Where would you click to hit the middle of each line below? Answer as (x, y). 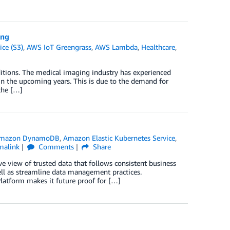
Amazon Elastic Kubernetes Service (119, 138)
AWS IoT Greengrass (59, 47)
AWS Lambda (117, 47)
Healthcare (158, 47)
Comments (55, 147)
